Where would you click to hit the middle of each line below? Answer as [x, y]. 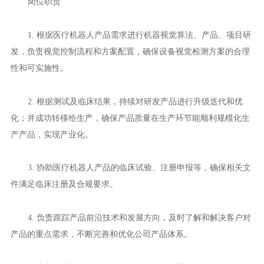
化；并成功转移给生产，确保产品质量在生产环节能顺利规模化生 [130, 118]
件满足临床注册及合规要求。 [64, 184]
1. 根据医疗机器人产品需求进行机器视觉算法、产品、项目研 [139, 35]
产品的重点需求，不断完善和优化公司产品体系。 [101, 234]
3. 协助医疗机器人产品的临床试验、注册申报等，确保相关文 [139, 168]
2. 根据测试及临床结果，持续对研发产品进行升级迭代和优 [135, 101]
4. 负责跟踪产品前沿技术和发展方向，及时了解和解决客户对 [139, 218]
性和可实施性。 [39, 68]
